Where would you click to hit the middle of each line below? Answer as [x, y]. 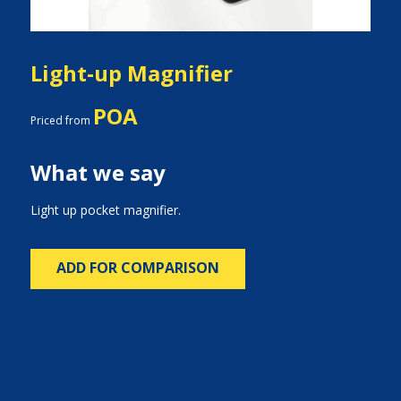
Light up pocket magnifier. [105, 210]
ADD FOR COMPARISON [137, 268]
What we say [98, 172]
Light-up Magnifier [131, 73]
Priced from [61, 120]
